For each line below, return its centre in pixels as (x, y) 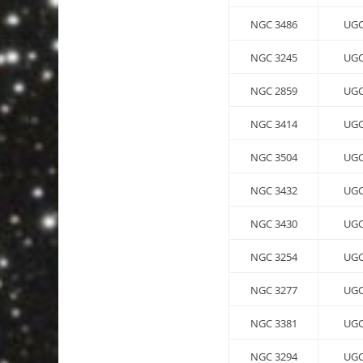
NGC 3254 (273, 256)
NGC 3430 (273, 223)
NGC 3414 (273, 124)
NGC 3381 (273, 323)
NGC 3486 (273, 24)
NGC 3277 (273, 290)
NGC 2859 (273, 90)
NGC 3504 (273, 157)
